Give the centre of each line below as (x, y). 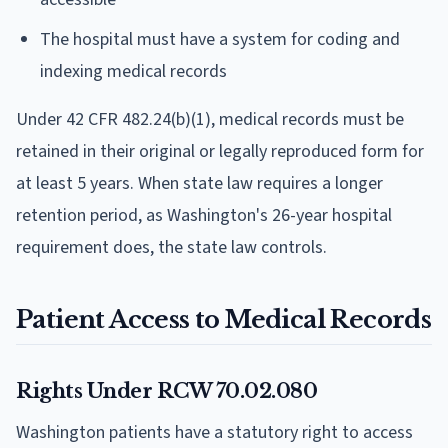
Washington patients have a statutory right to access (214, 432)
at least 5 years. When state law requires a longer (199, 183)
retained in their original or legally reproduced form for (220, 151)
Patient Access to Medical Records (224, 319)
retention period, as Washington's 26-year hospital (204, 215)
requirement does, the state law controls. (171, 247)
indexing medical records (133, 71)
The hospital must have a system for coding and (220, 39)
